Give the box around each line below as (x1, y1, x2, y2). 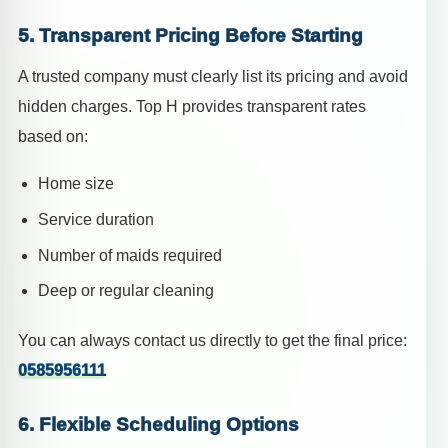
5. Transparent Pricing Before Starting (18, 24, 363, 46)
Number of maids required (38, 246, 222, 264)
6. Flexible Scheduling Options (18, 414, 299, 436)
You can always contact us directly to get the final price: (18, 332, 407, 350)
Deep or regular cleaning (38, 282, 214, 300)
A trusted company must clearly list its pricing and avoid (18, 68, 408, 86)
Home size (38, 175, 114, 193)
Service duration (38, 210, 154, 228)
